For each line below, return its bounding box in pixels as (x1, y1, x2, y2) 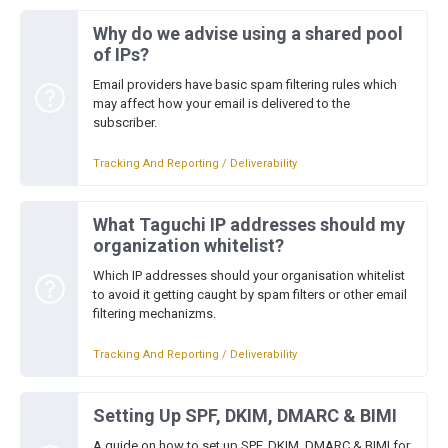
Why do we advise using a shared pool (93, 23, 403, 44)
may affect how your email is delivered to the (93, 96, 350, 111)
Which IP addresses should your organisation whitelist (93, 268, 405, 283)
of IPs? (93, 44, 149, 65)
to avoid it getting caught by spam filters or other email (93, 287, 407, 302)
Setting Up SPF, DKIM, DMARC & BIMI (93, 405, 397, 426)
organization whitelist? (93, 235, 284, 256)
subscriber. (93, 115, 157, 130)
